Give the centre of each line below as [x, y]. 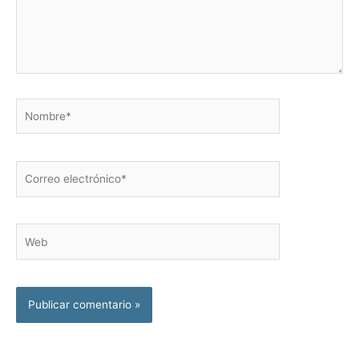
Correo [33, 169]
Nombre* [38, 106]
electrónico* [47, 187]
